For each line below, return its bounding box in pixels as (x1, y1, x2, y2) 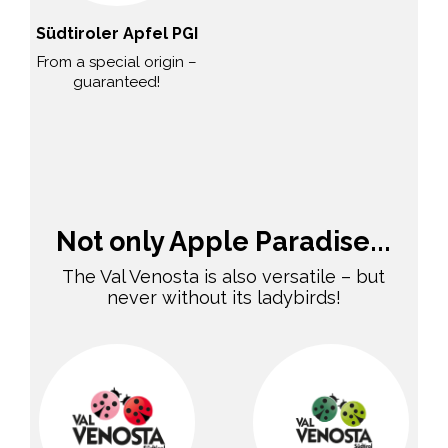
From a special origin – (36, 52, 197, 71)
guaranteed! (73, 72, 161, 91)
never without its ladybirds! (106, 286, 341, 308)
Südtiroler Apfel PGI (35, 23, 198, 43)
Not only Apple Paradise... (56, 225, 392, 257)
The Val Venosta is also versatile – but (62, 265, 386, 287)
